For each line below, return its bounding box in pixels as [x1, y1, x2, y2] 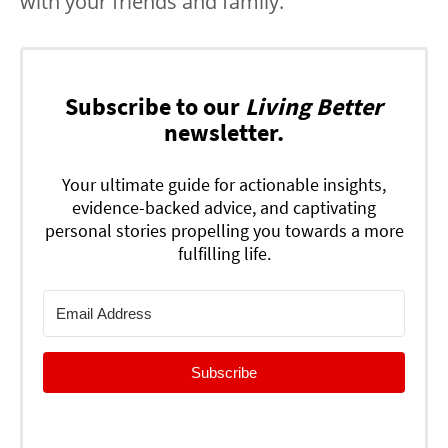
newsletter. [164, 116, 284, 148]
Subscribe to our [65, 90, 245, 122]
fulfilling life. [177, 241, 271, 265]
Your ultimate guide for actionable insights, [62, 172, 386, 196]
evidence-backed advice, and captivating [72, 195, 376, 219]
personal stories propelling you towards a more [44, 218, 404, 242]
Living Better [245, 90, 383, 122]
